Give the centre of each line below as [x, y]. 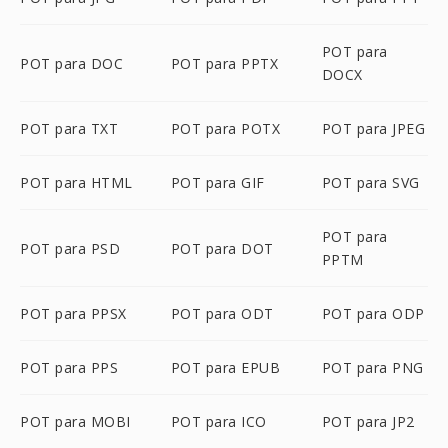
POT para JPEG [373, 128]
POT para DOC [71, 63]
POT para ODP [373, 313]
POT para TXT [69, 128]
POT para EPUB [225, 367]
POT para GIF [217, 182]
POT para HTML [76, 182]
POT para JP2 [368, 421]
